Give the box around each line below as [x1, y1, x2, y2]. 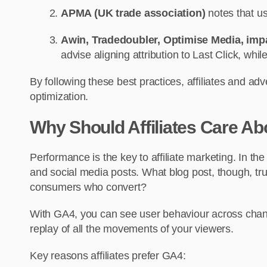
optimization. [30, 91, 89, 103]
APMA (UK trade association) [61, 7, 206, 20]
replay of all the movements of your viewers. [30, 223, 234, 235]
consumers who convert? [30, 181, 147, 194]
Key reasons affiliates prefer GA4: [30, 250, 186, 262]
